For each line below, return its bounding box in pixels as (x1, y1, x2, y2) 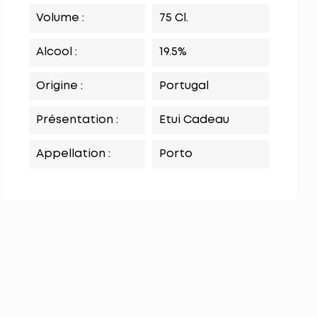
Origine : (36, 81, 83, 91)
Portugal (159, 81, 209, 91)
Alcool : (36, 47, 78, 57)
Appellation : (36, 149, 111, 159)
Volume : (36, 13, 85, 23)
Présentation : (36, 115, 119, 125)
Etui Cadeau (159, 115, 230, 125)
